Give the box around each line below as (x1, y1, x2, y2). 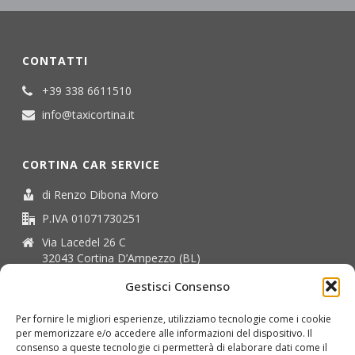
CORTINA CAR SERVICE (22, 156, 161, 172)
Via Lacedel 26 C (42, 234, 127, 250)
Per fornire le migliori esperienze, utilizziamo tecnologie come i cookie (16, 312, 331, 326)
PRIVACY (22, 317, 69, 333)
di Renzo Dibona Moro (42, 186, 159, 202)
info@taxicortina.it (42, 106, 136, 122)
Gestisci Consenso (125, 278, 230, 294)
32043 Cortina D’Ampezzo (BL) (42, 250, 201, 265)
